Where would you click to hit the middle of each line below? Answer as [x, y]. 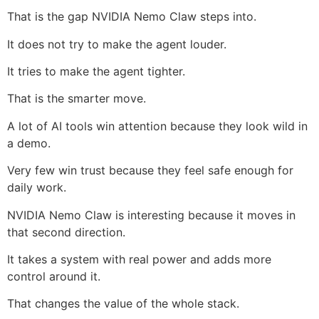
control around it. [54, 277]
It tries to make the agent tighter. [96, 72]
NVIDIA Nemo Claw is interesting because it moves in [151, 215]
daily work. [37, 188]
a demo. [29, 143]
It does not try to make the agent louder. [117, 44]
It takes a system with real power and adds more [139, 260]
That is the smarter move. [77, 99]
